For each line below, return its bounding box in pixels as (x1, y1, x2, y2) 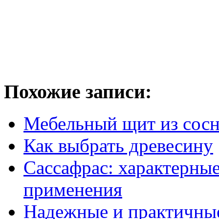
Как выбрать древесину (23, 135, 213, 156)
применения (23, 179, 122, 200)
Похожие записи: (4, 81, 152, 103)
